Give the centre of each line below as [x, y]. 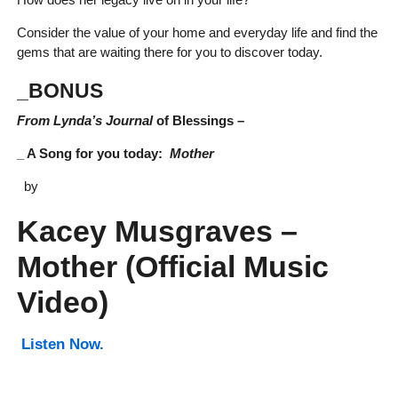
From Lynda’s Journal [84, 120]
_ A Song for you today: [93, 153]
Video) [62, 302]
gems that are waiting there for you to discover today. [169, 52]
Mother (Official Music [172, 266]
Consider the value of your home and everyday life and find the [197, 32]
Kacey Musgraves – [157, 231]
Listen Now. [62, 345]
